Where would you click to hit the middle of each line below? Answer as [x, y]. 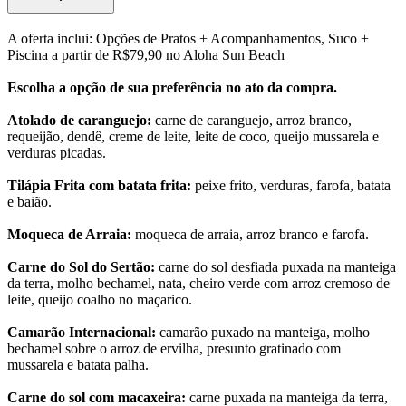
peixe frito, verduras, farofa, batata [291, 186]
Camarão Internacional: [82, 333]
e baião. [29, 202]
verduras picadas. [57, 153]
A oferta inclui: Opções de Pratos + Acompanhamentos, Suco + [188, 39]
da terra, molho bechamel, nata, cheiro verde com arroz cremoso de [198, 284]
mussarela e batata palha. [78, 365]
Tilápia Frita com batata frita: [99, 186]
